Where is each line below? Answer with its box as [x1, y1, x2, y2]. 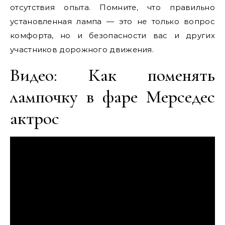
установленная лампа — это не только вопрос [10, 17, 215, 26]
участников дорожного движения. [10, 45, 154, 54]
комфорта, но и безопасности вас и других [10, 31, 215, 40]
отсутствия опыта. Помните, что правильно [10, 3, 215, 12]
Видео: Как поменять [10, 64, 215, 86]
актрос [10, 107, 59, 129]
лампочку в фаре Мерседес [10, 86, 215, 107]
